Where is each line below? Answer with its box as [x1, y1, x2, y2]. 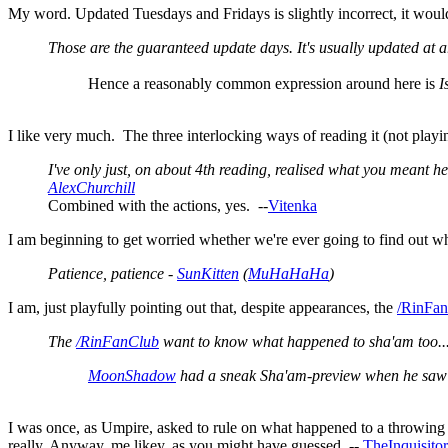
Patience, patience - [48, 264, 177, 282]
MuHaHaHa [248, 264, 329, 282]
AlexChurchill [48, 178, 135, 196]
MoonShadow [88, 366, 176, 384]
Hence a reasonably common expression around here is [88, 74, 439, 92]
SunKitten [177, 264, 239, 282]
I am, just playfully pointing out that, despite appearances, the [8, 298, 397, 316]
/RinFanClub [76, 332, 159, 350]
